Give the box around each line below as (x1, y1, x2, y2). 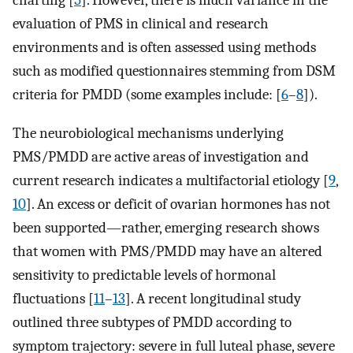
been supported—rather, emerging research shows (13, 218, 319, 236)
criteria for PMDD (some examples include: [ (13, 86, 281, 104)
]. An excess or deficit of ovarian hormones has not (26, 195, 330, 213)
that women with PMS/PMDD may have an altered (13, 242, 322, 260)
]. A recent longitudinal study (125, 289, 301, 307)
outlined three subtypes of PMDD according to (13, 313, 292, 331)
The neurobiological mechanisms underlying (13, 124, 284, 142)
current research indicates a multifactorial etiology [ (13, 171, 329, 189)
